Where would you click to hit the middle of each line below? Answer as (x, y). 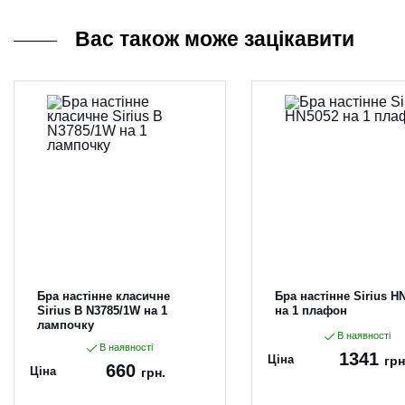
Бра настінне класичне (104, 296)
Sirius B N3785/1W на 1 (103, 311)
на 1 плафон (311, 311)
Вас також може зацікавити (215, 39)
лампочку (66, 325)
